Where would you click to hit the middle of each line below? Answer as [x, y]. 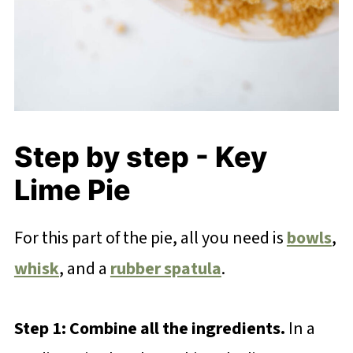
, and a [84, 268]
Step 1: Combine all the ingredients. [151, 328]
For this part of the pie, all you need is [150, 238]
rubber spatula [165, 268]
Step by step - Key [140, 156]
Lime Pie [75, 190]
